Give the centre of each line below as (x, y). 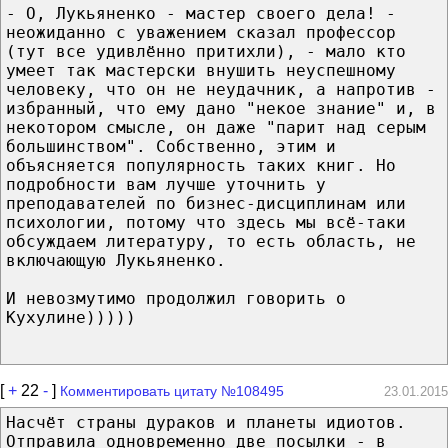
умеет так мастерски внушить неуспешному (201, 70)
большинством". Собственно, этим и (171, 146)
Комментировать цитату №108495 (172, 390)
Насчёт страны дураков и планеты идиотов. (206, 422)
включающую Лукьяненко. (116, 260)
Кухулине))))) (71, 317)
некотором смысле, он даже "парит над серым (216, 127)
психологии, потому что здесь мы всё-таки (206, 222)
